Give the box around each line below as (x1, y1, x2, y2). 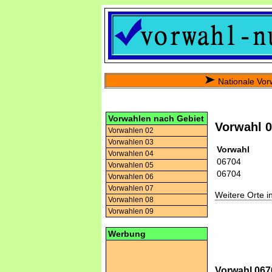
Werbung (108, 229, 146, 239)
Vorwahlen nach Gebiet (108, 114, 204, 123)
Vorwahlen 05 (108, 161, 154, 169)
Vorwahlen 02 (108, 126, 154, 135)
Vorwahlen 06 (108, 172, 154, 181)
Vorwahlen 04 (108, 149, 154, 158)
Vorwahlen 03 (108, 138, 154, 146)
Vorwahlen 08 (108, 195, 154, 204)
